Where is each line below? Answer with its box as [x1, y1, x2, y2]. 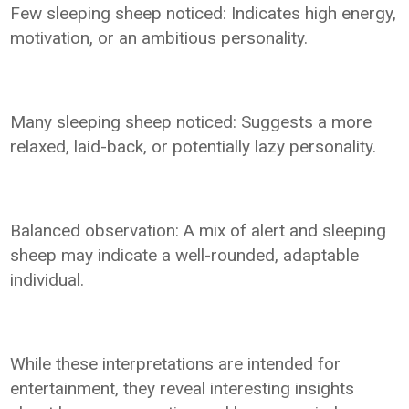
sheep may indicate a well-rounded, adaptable [10, 244, 360, 266]
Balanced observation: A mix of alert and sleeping [10, 219, 387, 241]
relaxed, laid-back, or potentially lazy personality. [10, 135, 377, 157]
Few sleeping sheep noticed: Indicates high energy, [10, 2, 397, 24]
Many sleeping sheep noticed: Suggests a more [10, 110, 372, 132]
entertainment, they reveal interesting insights [10, 377, 355, 399]
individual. [10, 268, 85, 290]
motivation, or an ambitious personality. [10, 26, 309, 48]
